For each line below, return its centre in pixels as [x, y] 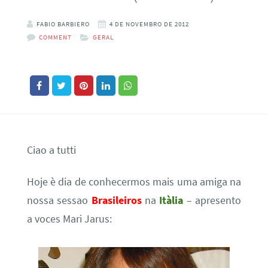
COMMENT [55, 37]
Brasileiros [118, 201]
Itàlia [173, 201]
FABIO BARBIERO [63, 24]
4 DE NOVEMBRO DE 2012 [149, 24]
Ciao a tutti [51, 150]
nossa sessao [59, 201]
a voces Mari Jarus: [69, 219]
